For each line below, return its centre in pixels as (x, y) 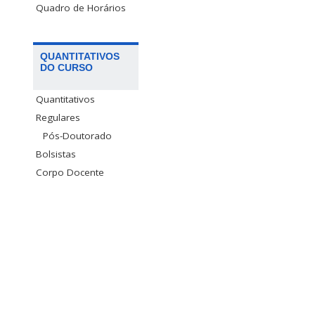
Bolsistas (56, 154)
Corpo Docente (70, 172)
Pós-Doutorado (77, 135)
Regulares (58, 117)
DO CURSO (66, 67)
